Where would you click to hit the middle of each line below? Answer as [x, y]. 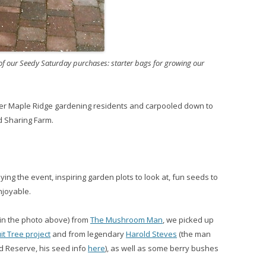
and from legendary [88, 234]
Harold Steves [151, 234]
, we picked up [188, 220]
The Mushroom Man [126, 220]
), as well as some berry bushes [162, 248]
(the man [194, 234]
